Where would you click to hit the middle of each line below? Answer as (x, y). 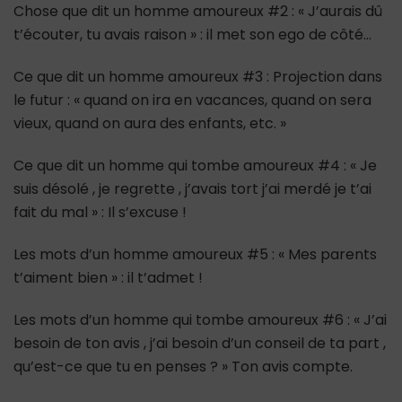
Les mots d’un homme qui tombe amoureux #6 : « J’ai (200, 319)
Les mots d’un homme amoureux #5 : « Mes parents (195, 254)
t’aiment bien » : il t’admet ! (108, 277)
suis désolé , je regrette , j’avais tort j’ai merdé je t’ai (192, 188)
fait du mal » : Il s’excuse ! (100, 212)
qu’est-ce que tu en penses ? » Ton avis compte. (183, 366)
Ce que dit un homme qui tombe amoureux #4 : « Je (195, 165)
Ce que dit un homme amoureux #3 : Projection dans (198, 76)
